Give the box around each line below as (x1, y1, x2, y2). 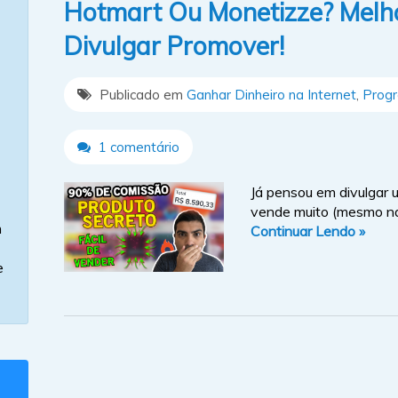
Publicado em (96, 85, 187, 103)
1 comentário (95, 138, 179, 155)
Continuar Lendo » (251, 221, 365, 240)
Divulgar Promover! (64, 29, 284, 61)
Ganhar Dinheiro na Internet (187, 85, 356, 103)
